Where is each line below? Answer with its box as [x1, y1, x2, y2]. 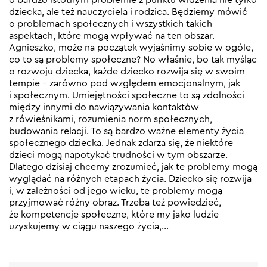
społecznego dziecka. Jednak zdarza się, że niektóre [9, 138, 233, 148]
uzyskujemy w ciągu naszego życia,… [9, 221, 169, 231]
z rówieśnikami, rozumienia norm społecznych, [9, 114, 212, 124]
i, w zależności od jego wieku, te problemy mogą [9, 185, 222, 195]
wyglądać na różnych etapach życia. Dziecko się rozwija [9, 173, 252, 184]
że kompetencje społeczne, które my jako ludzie [9, 209, 219, 219]
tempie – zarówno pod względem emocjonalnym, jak [9, 78, 240, 88]
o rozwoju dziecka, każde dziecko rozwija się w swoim [9, 66, 245, 76]
